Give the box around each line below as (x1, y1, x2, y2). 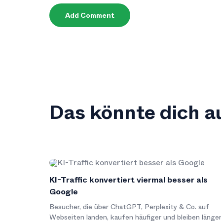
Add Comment (65, 10, 114, 20)
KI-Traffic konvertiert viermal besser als (49, 174, 208, 185)
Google (49, 186, 78, 197)
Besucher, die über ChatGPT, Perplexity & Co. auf (49, 202, 209, 212)
